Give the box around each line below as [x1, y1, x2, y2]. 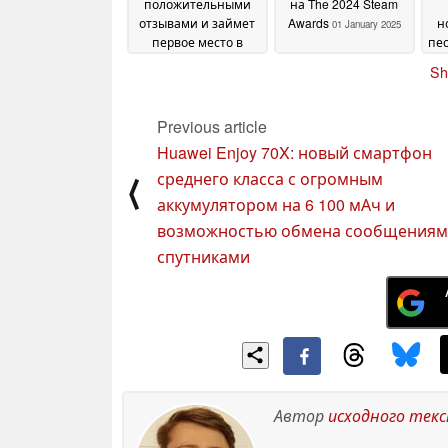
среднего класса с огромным [157, 167, 383, 191]
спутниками [157, 245, 250, 269]
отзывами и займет [139, 13, 255, 31]
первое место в [151, 32, 243, 50]
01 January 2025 [331, 16, 401, 31]
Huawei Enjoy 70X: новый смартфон [157, 141, 432, 165]
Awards [287, 13, 332, 31]
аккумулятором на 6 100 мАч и [157, 193, 395, 217]
